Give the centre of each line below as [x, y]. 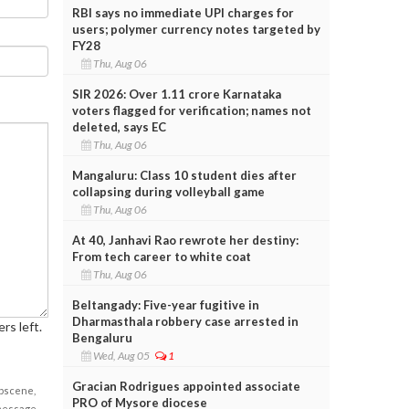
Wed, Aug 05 [123, 355]
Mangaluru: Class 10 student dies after [184, 175]
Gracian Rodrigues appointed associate [186, 386]
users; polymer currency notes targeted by [196, 29]
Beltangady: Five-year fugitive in [165, 304]
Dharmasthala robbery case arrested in [185, 321]
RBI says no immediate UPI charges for [183, 12]
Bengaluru [102, 337]
